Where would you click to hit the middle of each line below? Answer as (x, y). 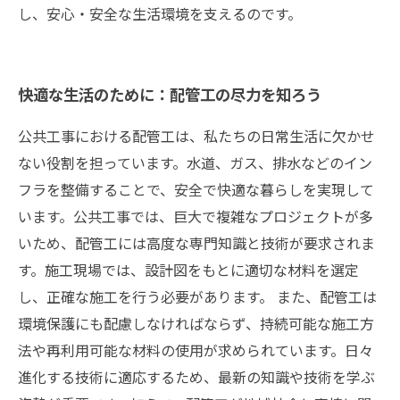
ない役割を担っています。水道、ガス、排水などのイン (195, 162)
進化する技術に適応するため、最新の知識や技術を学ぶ (196, 377)
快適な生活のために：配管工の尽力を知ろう (170, 94)
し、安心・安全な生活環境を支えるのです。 (160, 13)
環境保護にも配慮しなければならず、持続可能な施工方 (196, 323)
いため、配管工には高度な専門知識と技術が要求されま (196, 243)
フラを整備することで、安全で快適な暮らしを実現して (196, 189)
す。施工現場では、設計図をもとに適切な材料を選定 (188, 270)
